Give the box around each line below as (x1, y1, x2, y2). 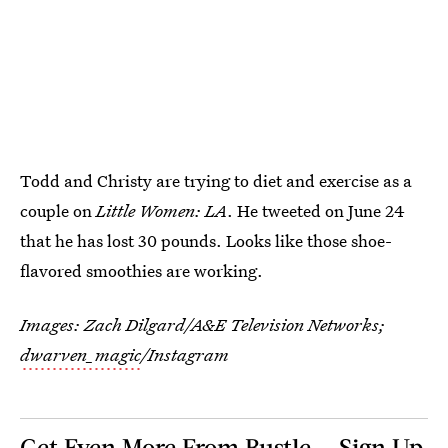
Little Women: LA (96, 199, 227, 223)
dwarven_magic (20, 343, 141, 367)
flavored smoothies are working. (20, 259, 263, 283)
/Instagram (141, 343, 229, 367)
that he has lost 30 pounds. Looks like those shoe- (20, 229, 392, 253)
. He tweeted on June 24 (227, 199, 405, 223)
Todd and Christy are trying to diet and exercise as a (20, 169, 412, 193)
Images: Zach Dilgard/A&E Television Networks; (20, 313, 385, 337)
